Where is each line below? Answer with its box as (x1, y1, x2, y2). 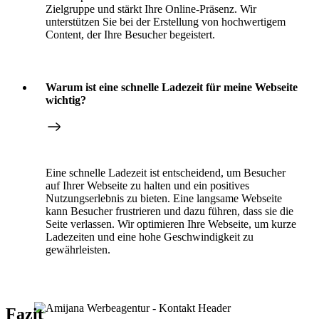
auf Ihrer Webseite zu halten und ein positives (46, 179, 249, 192)
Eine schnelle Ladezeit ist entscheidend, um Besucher (46, 166, 286, 179)
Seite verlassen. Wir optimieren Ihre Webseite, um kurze (46, 217, 296, 230)
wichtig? (46, 93, 86, 106)
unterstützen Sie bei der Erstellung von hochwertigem (46, 15, 286, 28)
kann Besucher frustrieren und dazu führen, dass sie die (46, 204, 293, 217)
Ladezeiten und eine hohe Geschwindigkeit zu (46, 230, 253, 243)
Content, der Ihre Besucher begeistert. (46, 28, 215, 41)
